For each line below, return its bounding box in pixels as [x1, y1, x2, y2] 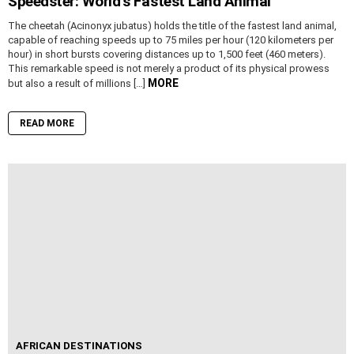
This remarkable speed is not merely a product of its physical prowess [8, 62, 330, 75]
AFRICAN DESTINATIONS [16, 340, 142, 352]
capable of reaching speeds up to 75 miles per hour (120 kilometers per [8, 34, 333, 47]
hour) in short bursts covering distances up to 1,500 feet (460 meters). [8, 48, 326, 61]
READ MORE [20, 118, 74, 130]
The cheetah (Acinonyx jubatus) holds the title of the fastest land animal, [8, 20, 337, 32]
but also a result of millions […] [8, 77, 148, 90]
